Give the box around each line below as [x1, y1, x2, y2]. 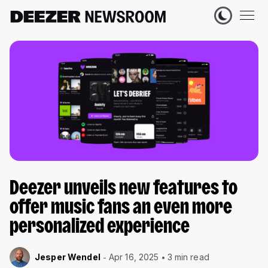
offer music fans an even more [10, 199, 232, 218]
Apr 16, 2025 [108, 252, 159, 263]
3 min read [167, 252, 209, 263]
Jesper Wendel [35, 252, 100, 263]
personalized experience [10, 218, 190, 237]
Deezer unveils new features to [10, 180, 237, 199]
